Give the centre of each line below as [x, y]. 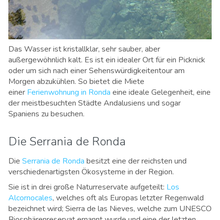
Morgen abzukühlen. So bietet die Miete [76, 82]
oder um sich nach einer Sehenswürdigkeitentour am [96, 71]
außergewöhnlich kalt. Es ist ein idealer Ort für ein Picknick [107, 60]
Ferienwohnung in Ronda [69, 93]
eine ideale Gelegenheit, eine [161, 93]
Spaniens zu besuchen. [46, 114]
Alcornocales [30, 198]
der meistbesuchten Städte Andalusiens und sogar [95, 103]
